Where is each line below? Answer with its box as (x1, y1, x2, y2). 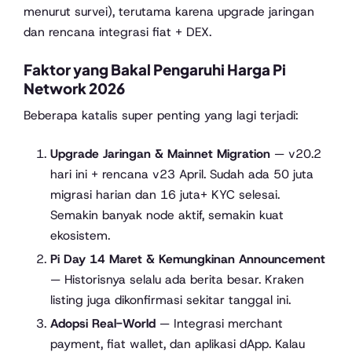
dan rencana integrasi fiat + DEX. (24, 23, 211, 40)
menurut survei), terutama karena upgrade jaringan (24, 2, 314, 20)
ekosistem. (49, 227, 110, 244)
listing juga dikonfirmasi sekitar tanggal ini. (49, 291, 291, 309)
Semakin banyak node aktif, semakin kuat (49, 207, 284, 224)
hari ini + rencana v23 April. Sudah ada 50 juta (49, 166, 313, 183)
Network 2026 (24, 79, 125, 97)
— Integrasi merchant (155, 315, 283, 332)
